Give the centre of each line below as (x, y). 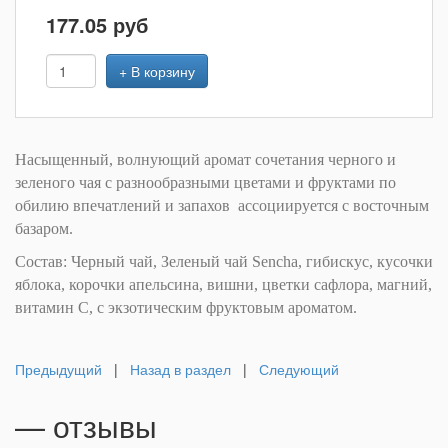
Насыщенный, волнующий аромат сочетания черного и (205, 159)
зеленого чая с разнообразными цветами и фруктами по (205, 182)
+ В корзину (157, 71)
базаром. (44, 228)
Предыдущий (58, 369)
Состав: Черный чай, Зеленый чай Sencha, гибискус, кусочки (224, 261)
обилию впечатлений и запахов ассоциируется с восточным (222, 205)
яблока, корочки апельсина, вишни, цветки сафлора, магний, (223, 284)
